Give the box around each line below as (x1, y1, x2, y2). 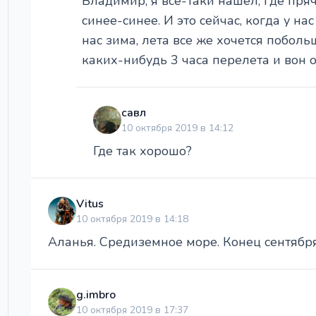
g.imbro (75, 286, 116, 303)
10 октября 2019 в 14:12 (121, 121, 233, 135)
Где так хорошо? (92, 142, 192, 159)
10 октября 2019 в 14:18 (75, 212, 188, 226)
